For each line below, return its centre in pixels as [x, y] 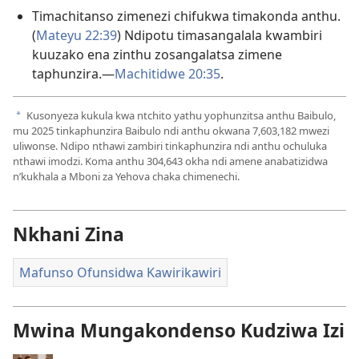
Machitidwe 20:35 [167, 74]
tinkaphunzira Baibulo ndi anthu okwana [153, 130]
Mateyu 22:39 [77, 36]
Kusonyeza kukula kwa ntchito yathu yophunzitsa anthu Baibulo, [180, 115]
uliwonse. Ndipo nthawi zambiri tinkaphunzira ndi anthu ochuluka [170, 145]
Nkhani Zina [69, 234]
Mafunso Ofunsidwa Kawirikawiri [120, 272]
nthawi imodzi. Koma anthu [80, 161]
